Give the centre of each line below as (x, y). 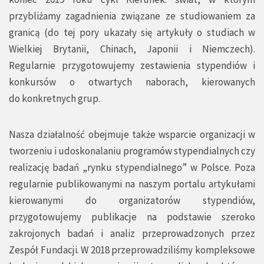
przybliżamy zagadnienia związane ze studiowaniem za (132, 16)
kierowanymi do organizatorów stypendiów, (132, 201)
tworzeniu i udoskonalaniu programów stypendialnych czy (132, 151)
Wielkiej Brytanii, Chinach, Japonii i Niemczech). (132, 49)
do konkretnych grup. (55, 99)
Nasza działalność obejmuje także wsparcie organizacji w (132, 135)
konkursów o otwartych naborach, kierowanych (132, 82)
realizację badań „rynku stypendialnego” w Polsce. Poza (132, 168)
